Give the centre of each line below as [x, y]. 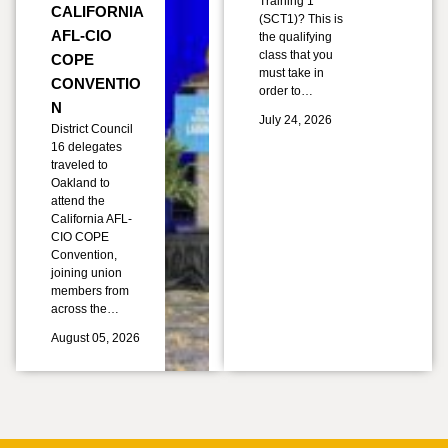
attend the [78, 201]
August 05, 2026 [95, 338]
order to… [286, 91]
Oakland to [80, 183]
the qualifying [295, 37]
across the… [85, 309]
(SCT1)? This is [301, 19]
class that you [296, 55]
